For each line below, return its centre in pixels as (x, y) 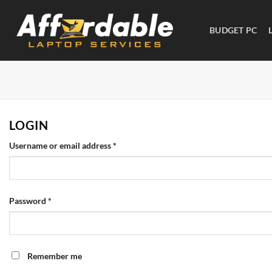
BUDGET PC (233, 30)
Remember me (55, 256)
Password (29, 201)
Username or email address (61, 145)
